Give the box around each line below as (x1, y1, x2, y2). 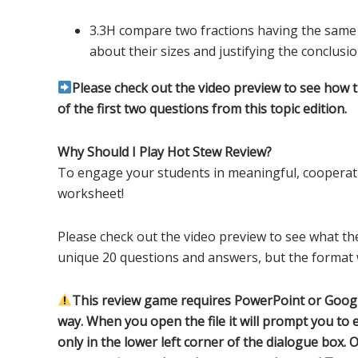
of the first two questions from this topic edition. (58, 99, 347, 117)
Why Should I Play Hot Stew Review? (58, 142, 272, 161)
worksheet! (58, 184, 124, 202)
